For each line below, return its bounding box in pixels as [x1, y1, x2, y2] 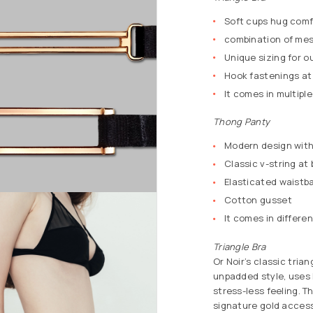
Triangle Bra [213, 240, 266, 253]
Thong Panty [213, 115, 270, 129]
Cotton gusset [224, 194, 292, 207]
